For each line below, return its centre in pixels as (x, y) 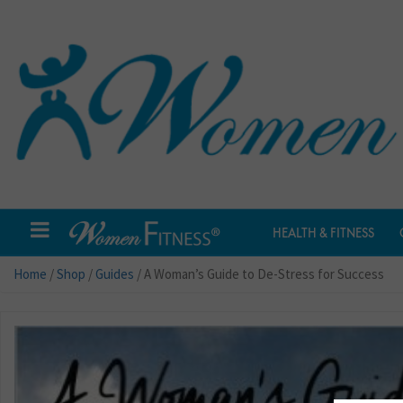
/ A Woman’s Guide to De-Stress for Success (259, 274)
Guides (115, 274)
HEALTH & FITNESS (324, 233)
